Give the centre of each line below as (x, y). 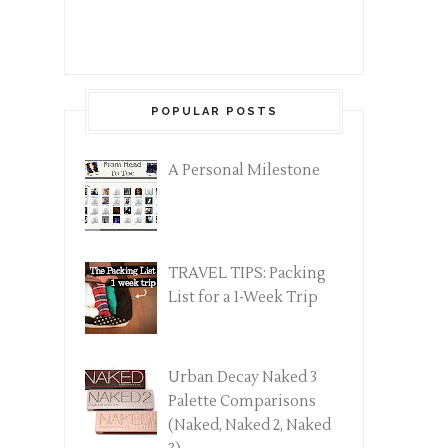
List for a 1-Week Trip (243, 298)
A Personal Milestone (244, 170)
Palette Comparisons (242, 401)
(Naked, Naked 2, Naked (249, 425)
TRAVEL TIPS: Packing (247, 274)
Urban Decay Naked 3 (242, 377)
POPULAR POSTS (214, 112)
